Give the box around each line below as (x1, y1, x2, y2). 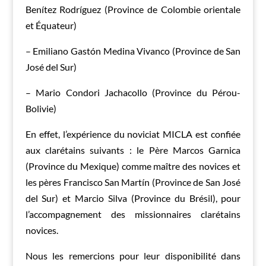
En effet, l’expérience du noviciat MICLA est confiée (25, 128, 241, 140)
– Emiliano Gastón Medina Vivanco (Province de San (25, 45, 241, 57)
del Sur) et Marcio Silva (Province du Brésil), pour (25, 192, 241, 204)
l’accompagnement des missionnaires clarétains (25, 208, 241, 220)
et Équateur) (25, 20, 77, 31)
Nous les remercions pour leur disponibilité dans (25, 250, 241, 262)
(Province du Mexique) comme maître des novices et (25, 160, 241, 172)
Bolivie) (25, 103, 56, 115)
